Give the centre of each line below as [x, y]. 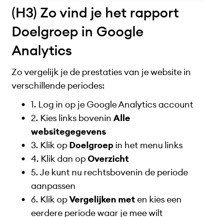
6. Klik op [50, 199]
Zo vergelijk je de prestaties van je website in [101, 72]
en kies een [158, 199]
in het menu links [148, 145]
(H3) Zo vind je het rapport [95, 13]
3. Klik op [50, 145]
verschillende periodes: [58, 86]
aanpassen [53, 186]
